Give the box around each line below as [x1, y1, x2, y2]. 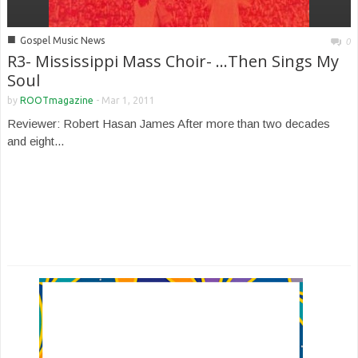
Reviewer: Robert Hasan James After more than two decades [7, 117, 330, 130]
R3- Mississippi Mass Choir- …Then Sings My [7, 50, 339, 72]
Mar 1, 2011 [101, 95, 155, 105]
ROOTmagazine [20, 95, 93, 105]
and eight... [7, 134, 64, 148]
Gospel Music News [20, 35, 105, 46]
